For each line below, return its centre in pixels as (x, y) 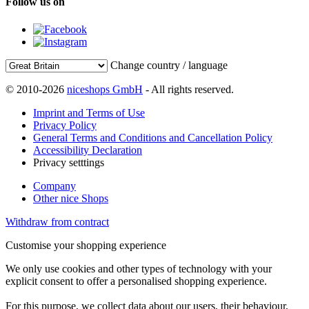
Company (54, 186)
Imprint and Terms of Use (89, 112)
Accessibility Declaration (88, 150)
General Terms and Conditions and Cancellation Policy (153, 137)
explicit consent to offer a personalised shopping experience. (136, 281)
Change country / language (169, 65)
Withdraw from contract (57, 221)
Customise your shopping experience (86, 245)
